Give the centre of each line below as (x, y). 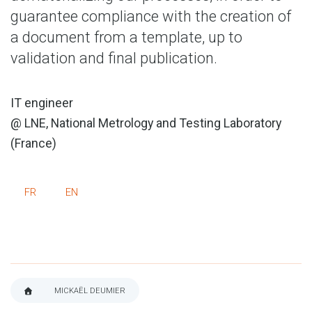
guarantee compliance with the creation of (151, 16)
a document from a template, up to (126, 37)
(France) (33, 143)
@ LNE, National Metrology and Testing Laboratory (146, 123)
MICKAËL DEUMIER (90, 291)
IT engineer (42, 103)
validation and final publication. (114, 58)
